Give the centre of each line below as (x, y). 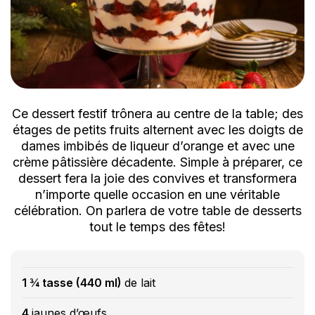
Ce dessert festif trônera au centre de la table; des (157, 114)
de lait (140, 282)
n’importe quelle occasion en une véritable (157, 195)
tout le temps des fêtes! (157, 227)
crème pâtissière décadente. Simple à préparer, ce (157, 162)
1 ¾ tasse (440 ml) (73, 282)
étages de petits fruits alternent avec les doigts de (157, 130)
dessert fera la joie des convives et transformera (157, 179)
